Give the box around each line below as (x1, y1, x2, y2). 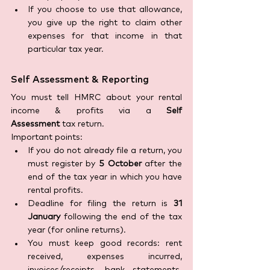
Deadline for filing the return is (28, 199, 174, 209)
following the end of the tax (60, 213, 182, 222)
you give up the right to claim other (28, 19, 182, 28)
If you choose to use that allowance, (28, 5, 182, 14)
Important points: (11, 133, 83, 142)
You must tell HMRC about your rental (11, 93, 182, 102)
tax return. (60, 120, 107, 129)
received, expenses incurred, (28, 253, 182, 262)
